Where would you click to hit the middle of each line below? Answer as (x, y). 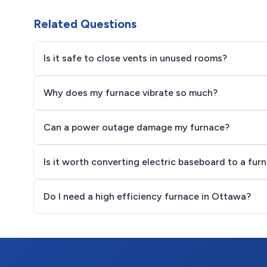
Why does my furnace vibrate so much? (131, 93)
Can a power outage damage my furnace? (136, 127)
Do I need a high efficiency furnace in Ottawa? (147, 196)
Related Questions (85, 24)
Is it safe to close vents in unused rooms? (135, 58)
